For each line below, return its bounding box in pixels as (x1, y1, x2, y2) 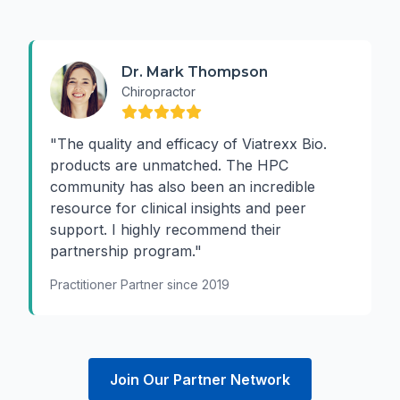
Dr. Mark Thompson (121, 63, 268, 80)
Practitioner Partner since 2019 (50, 277, 229, 292)
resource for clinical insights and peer (50, 199, 306, 217)
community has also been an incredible (50, 178, 315, 196)
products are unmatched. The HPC (50, 156, 288, 174)
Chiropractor (121, 84, 196, 99)
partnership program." (50, 242, 202, 260)
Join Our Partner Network (110, 371, 290, 388)
